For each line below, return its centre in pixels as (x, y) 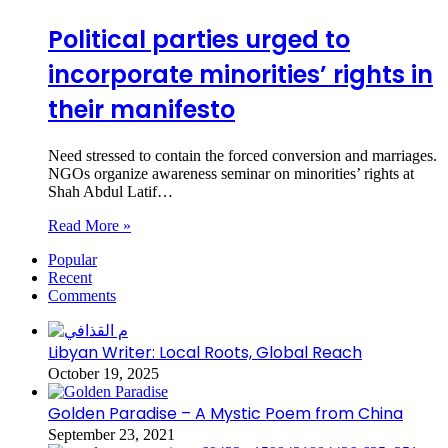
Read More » (89, 225)
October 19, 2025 (103, 373)
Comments (82, 295)
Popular (72, 259)
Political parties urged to (199, 39)
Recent (70, 277)
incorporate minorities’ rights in (240, 74)
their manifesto (141, 109)
